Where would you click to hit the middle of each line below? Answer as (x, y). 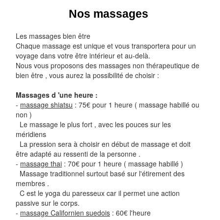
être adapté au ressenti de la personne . (78, 154)
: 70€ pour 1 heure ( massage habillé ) (123, 164)
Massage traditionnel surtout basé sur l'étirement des (100, 173)
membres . (32, 183)
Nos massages (109, 14)
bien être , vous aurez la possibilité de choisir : (87, 75)
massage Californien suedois (65, 213)
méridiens (31, 134)
